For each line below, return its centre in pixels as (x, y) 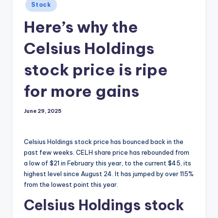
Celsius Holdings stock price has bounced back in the (104, 142)
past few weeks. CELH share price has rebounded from (107, 153)
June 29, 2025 (43, 111)
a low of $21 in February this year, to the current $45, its (108, 163)
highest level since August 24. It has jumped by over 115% (109, 174)
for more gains (82, 91)
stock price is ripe (96, 69)
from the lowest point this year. (71, 185)
